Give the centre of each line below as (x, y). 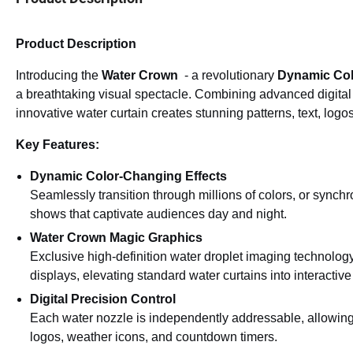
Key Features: (58, 145)
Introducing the (57, 76)
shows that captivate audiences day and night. (158, 214)
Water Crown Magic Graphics (116, 238)
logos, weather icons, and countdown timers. (154, 337)
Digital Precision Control (103, 299)
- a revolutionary (229, 76)
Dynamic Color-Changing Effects (128, 176)
